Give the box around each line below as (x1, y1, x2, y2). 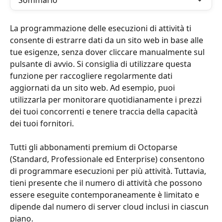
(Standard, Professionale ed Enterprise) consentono (10, 154, 207, 165)
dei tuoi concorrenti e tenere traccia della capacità (10, 106, 200, 117)
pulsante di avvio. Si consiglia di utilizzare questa (10, 58, 193, 69)
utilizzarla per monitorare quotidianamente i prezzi (10, 94, 204, 105)
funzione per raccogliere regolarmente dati (10, 70, 174, 81)
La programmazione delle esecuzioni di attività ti (10, 23, 193, 34)
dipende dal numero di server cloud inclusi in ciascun (10, 201, 211, 213)
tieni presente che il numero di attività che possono (10, 177, 204, 189)
